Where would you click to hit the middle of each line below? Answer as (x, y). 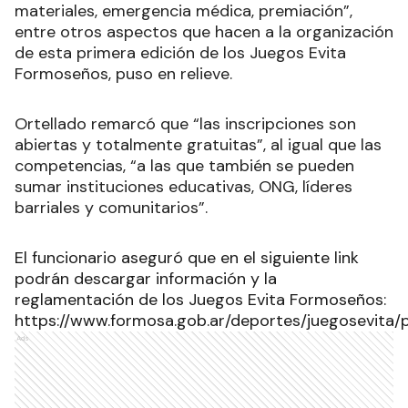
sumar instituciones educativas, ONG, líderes (184, 187)
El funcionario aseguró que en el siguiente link (187, 258)
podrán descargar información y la (146, 279)
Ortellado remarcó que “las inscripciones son (185, 124)
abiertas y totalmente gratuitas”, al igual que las (198, 145)
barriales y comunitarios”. (113, 208)
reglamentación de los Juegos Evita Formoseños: (200, 300)
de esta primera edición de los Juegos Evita (180, 53)
